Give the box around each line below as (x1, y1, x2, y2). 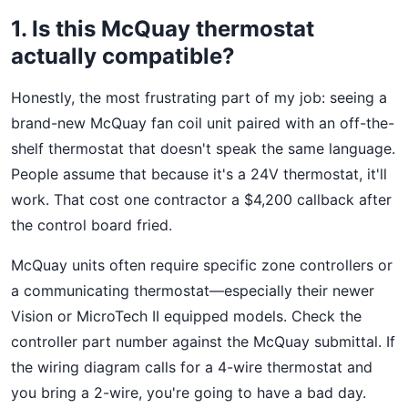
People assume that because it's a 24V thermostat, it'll (11, 165, 387, 183)
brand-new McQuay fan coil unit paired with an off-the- (11, 114, 394, 132)
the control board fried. (11, 216, 172, 234)
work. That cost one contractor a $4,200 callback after (11, 190, 392, 209)
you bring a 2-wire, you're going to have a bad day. (11, 383, 366, 402)
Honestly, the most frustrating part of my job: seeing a (11, 88, 387, 107)
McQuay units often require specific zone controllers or (11, 256, 393, 274)
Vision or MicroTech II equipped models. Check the (11, 307, 362, 325)
